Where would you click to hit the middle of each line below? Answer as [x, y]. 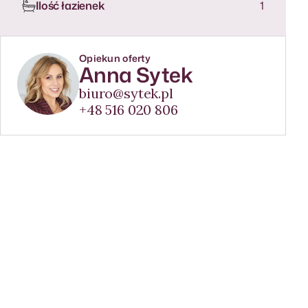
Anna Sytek [136, 75]
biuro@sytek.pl [126, 93]
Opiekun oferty [115, 58]
